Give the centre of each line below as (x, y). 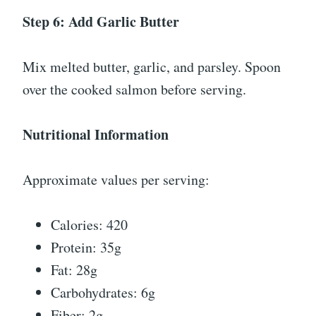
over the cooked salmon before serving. (134, 90)
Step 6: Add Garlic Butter (101, 22)
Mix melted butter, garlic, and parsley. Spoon (152, 67)
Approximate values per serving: (116, 180)
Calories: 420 (89, 225)
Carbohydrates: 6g (103, 293)
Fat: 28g (74, 270)
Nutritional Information (96, 135)
